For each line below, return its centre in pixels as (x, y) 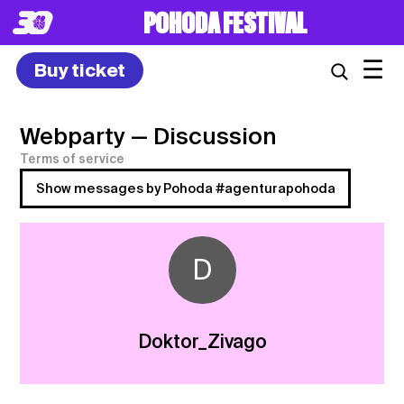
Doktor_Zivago (202, 341)
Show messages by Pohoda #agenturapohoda (185, 188)
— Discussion (204, 136)
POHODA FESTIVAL (224, 24)
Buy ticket (79, 70)
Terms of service (73, 159)
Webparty (73, 136)
